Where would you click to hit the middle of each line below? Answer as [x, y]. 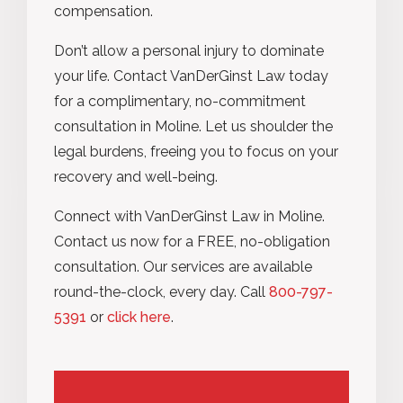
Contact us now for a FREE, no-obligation [192, 241]
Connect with [99, 216]
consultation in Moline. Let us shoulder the [193, 126]
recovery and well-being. [136, 176]
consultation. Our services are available [183, 266]
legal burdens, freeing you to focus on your [196, 151]
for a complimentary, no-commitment [180, 101]
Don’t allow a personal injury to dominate [189, 50]
